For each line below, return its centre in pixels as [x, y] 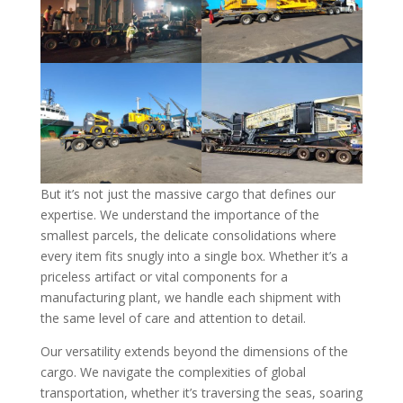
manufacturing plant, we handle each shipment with [190, 298]
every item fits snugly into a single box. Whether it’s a [194, 256]
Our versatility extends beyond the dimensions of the [194, 352]
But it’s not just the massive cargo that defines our [188, 194]
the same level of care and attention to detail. [173, 318]
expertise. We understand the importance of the [179, 215]
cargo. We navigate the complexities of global [173, 372]
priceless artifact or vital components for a [164, 277]
